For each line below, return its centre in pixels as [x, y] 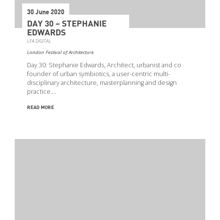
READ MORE [41, 107]
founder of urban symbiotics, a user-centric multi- [98, 74]
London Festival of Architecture [60, 52]
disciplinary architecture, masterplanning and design [102, 82]
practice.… [42, 91]
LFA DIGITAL [39, 41]
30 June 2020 [46, 12]
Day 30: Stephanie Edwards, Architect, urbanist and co [104, 65]
